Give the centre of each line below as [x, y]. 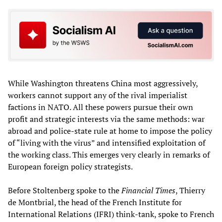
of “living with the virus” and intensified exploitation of [107, 142]
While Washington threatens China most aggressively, [103, 83]
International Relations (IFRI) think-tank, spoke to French [111, 214]
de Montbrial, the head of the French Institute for [95, 202]
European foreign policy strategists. [70, 166]
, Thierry [190, 190]
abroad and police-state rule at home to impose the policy [110, 131]
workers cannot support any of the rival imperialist [98, 95]
